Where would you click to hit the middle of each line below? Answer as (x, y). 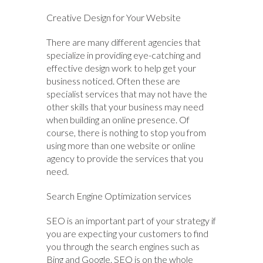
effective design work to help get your (121, 68)
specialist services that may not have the (127, 94)
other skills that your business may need (125, 107)
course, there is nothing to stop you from (126, 133)
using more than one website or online (121, 146)
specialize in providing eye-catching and (124, 55)
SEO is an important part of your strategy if (131, 221)
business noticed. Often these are (113, 81)
